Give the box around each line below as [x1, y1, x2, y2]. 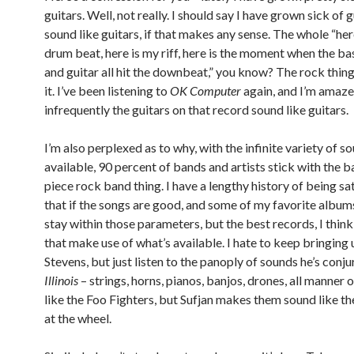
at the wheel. [44, 311, 111, 326]
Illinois [44, 273, 78, 288]
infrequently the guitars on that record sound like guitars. [44, 102, 348, 118]
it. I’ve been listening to [44, 83, 170, 99]
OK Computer [170, 83, 241, 99]
